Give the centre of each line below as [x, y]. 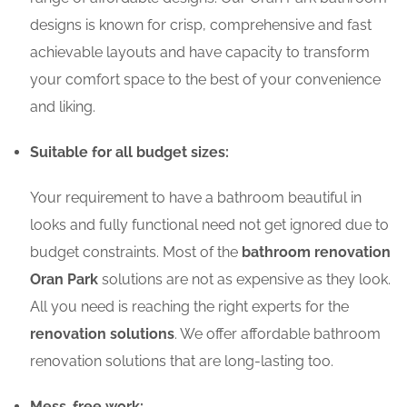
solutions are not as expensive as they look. [244, 280]
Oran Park [64, 280]
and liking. [63, 107]
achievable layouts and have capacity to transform [200, 53]
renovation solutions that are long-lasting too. [182, 362]
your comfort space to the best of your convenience [205, 80]
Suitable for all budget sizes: [129, 153]
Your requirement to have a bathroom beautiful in [196, 198]
